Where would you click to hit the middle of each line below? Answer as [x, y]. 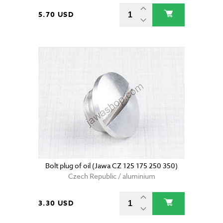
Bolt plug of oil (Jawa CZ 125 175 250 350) [111, 166]
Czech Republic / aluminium [111, 176]
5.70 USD [56, 15]
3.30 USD [56, 204]
